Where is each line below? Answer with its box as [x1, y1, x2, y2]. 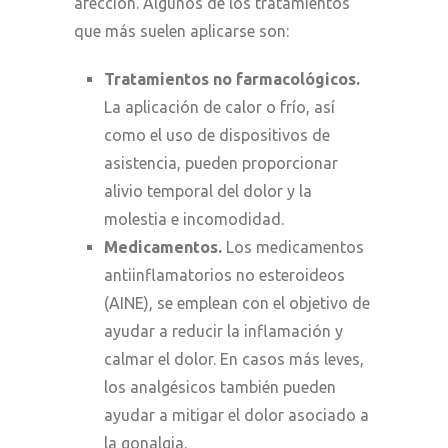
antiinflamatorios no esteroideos [104, 265, 345, 284]
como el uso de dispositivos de [104, 125, 330, 144]
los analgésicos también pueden [104, 377, 336, 396]
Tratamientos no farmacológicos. [104, 69, 360, 88]
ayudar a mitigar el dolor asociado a [104, 405, 369, 424]
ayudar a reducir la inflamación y [104, 321, 343, 340]
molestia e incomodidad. [104, 209, 284, 228]
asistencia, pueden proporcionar [104, 153, 338, 172]
